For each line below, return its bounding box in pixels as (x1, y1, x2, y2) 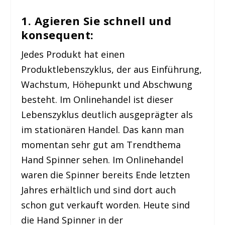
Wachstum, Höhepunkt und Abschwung (21, 78, 193, 90)
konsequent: (21, 27, 94, 42)
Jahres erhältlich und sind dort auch (21, 183, 176, 196)
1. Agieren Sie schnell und (21, 13, 172, 28)
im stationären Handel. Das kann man (21, 123, 184, 136)
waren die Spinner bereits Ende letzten (21, 168, 190, 181)
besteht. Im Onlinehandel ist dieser (21, 93, 174, 105)
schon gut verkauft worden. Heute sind (21, 198, 190, 211)
